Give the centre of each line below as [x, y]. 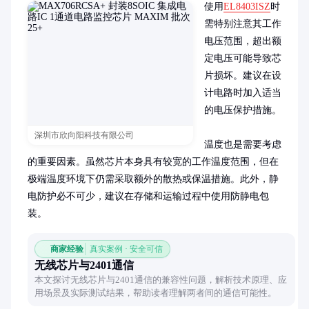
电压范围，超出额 [243, 41]
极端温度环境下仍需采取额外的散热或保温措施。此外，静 [153, 179]
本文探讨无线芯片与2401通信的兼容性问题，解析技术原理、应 [161, 280]
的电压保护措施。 [243, 110]
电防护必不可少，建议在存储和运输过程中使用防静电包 [148, 196]
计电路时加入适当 [243, 93]
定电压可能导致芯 [243, 58]
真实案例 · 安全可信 [126, 249]
